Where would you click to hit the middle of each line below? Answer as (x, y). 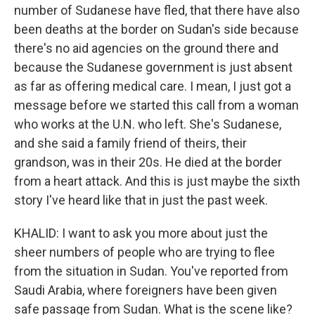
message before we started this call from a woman (156, 105)
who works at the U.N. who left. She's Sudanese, (148, 124)
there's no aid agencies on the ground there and (146, 48)
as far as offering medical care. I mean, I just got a (153, 86)
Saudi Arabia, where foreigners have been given (146, 290)
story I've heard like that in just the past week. (141, 200)
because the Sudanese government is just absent (153, 67)
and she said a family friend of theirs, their (130, 143)
